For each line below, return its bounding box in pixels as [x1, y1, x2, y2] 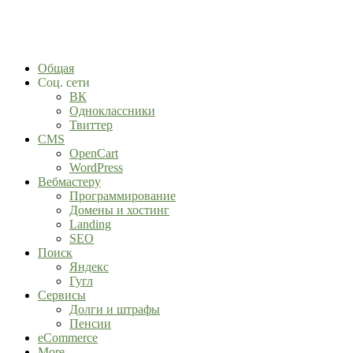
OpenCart [69, 147, 118, 160]
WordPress [69, 161, 123, 174]
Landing [69, 217, 111, 231]
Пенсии [69, 317, 111, 330]
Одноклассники [69, 104, 155, 117]
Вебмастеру [38, 175, 101, 188]
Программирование [69, 189, 176, 203]
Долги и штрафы [69, 303, 160, 316]
